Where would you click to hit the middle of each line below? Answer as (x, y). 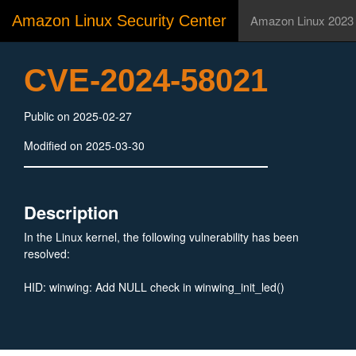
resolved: (47, 253)
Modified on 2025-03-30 (84, 145)
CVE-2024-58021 (146, 80)
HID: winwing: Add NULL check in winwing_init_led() (154, 287)
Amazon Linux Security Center (119, 21)
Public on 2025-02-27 (78, 116)
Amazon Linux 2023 (302, 20)
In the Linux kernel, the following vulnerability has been (161, 237)
